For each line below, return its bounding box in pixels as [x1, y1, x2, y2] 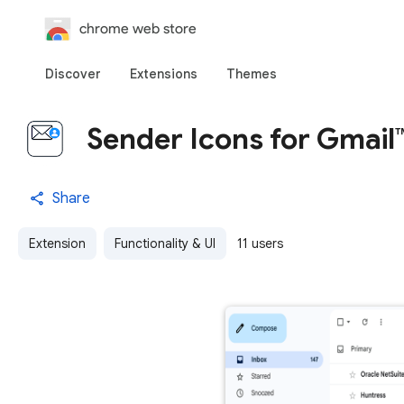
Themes [226, 66, 277, 82]
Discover [45, 66, 101, 82]
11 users [237, 235, 283, 252]
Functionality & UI [115, 235, 216, 252]
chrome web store [79, 20, 197, 37]
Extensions [130, 66, 197, 82]
